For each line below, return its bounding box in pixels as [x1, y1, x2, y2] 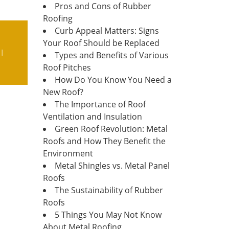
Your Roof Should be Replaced [42, 37, 159, 49]
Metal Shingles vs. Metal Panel [54, 160, 170, 171]
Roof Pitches [42, 62, 91, 73]
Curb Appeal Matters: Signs [54, 25, 159, 36]
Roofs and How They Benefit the [42, 135, 166, 147]
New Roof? [42, 86, 83, 98]
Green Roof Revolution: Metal [54, 123, 168, 134]
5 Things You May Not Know [54, 209, 162, 220]
